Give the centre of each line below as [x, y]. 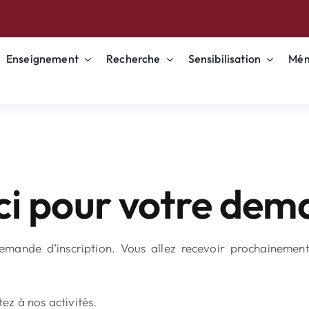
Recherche [133, 59]
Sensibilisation [225, 59]
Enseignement [42, 59]
